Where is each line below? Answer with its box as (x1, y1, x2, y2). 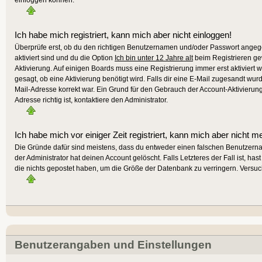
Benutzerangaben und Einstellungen (15, 238, 212, 251)
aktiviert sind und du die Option (15, 54, 115, 62)
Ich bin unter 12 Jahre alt (115, 54, 193, 62)
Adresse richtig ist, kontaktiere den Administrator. (15, 96, 168, 104)
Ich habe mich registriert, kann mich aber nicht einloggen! (15, 30, 232, 40)
